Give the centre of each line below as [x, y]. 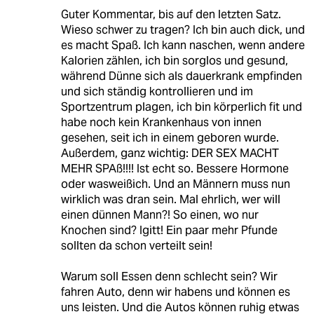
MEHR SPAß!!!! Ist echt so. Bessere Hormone [175, 169]
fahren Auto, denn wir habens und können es [175, 292]
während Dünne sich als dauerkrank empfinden [181, 76]
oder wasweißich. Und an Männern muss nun [175, 184]
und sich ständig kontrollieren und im [157, 92]
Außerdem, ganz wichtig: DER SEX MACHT [170, 153]
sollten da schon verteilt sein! [136, 246]
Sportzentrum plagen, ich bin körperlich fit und [181, 107]
